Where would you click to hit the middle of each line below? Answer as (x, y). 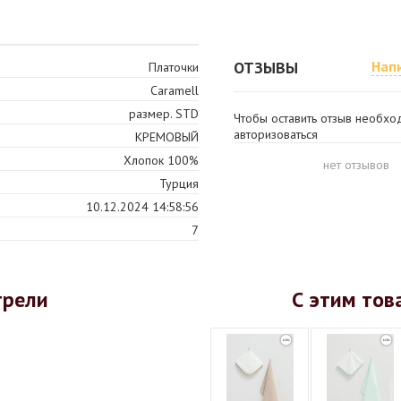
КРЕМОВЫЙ (167, 137)
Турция (179, 183)
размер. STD (164, 114)
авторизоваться (276, 134)
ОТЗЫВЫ (266, 68)
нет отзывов (356, 165)
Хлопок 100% (161, 160)
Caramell (175, 90)
